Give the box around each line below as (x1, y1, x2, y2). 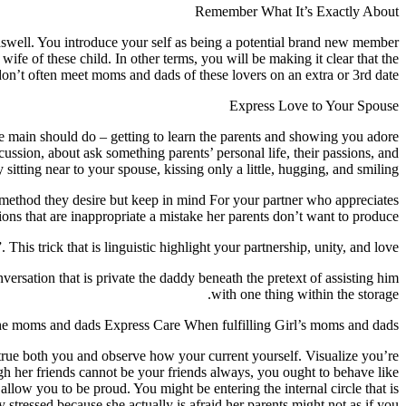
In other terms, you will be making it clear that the (111, 50, 399, 66)
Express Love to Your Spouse (229, 97, 399, 113)
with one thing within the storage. (211, 285, 399, 302)
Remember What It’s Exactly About (195, 3, 399, 19)
